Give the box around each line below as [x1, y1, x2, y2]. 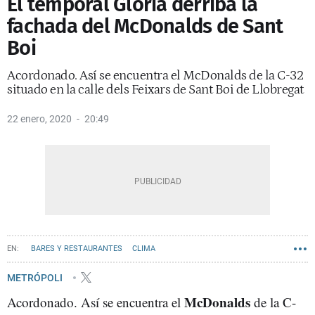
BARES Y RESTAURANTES [31, 244, 122, 253]
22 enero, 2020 [7, 113, 72, 124]
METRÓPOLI [7, 271, 65, 283]
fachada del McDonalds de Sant [7, 14, 283, 39]
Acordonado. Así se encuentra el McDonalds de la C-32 [7, 68, 303, 83]
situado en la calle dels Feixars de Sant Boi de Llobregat [7, 82, 304, 97]
